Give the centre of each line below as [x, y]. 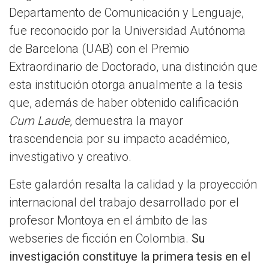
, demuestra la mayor [126, 121]
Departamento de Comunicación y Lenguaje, [126, 13]
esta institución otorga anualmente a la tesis [126, 85]
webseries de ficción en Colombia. [100, 239]
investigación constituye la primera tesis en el [130, 257]
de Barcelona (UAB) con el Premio [99, 49]
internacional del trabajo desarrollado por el [124, 203]
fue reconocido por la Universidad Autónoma [127, 31]
